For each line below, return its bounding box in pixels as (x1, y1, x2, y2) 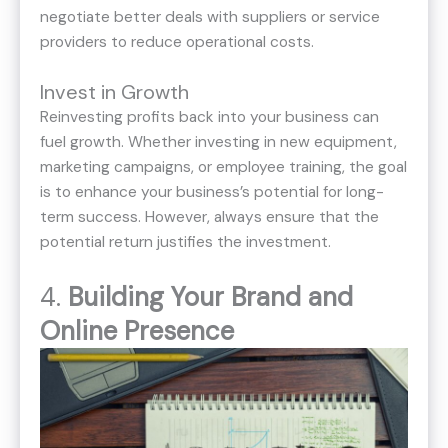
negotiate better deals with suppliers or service (40, 6, 380, 27)
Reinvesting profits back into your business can (40, 107, 379, 128)
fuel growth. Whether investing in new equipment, (40, 132, 397, 153)
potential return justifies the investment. (40, 232, 331, 253)
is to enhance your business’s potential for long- (40, 182, 384, 203)
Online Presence (40, 314, 234, 349)
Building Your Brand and (68, 280, 353, 315)
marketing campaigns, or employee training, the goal (40, 157, 407, 178)
